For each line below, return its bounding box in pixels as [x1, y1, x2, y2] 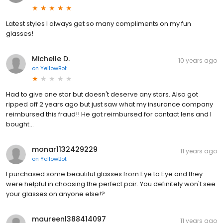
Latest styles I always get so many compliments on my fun [6, 19, 191, 29]
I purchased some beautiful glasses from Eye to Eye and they [6, 169, 203, 179]
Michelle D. [32, 54, 70, 64]
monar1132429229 [32, 144, 98, 155]
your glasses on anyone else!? [6, 189, 105, 199]
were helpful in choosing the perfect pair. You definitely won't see [6, 179, 216, 189]
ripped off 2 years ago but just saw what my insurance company [6, 100, 213, 110]
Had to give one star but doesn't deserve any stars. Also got [6, 90, 198, 100]
